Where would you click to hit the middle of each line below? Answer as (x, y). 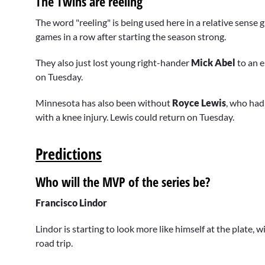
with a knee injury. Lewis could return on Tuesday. (136, 117)
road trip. (54, 243)
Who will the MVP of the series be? (123, 182)
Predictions (69, 154)
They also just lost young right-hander (113, 62)
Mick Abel (214, 62)
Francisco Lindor (71, 203)
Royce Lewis (199, 103)
